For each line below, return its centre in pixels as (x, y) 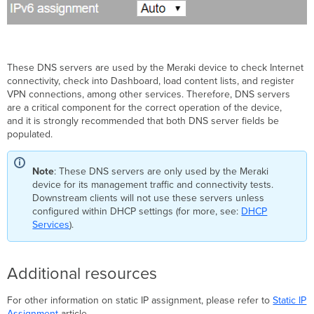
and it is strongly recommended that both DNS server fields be (143, 121)
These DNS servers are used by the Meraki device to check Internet (156, 68)
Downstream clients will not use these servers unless (149, 198)
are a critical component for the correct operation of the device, (145, 108)
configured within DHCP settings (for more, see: (137, 212)
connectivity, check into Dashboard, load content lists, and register (151, 81)
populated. (30, 135)
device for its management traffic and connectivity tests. (153, 185)
